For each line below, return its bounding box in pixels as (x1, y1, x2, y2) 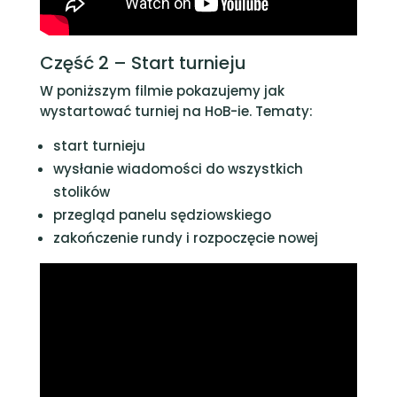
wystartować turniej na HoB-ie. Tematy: (39, 102, 313, 121)
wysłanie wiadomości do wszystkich (52, 160, 303, 178)
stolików (52, 183, 110, 201)
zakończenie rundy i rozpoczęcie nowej (52, 229, 318, 247)
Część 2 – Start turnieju (39, 51, 246, 75)
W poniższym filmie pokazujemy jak (39, 82, 284, 100)
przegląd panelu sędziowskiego (52, 206, 271, 224)
